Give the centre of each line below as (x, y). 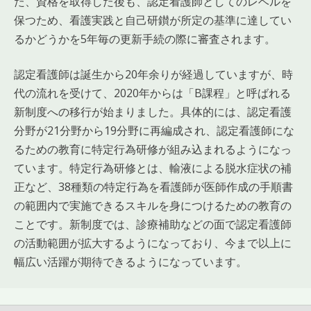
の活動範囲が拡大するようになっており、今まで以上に (153, 243)
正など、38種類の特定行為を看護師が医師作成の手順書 (153, 186)
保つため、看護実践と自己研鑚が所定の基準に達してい (153, 20)
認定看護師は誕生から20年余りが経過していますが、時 (153, 74)
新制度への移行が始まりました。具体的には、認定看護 (153, 111)
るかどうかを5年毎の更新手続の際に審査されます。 (145, 39)
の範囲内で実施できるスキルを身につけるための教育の (153, 205)
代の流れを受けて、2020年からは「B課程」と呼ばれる (152, 93)
